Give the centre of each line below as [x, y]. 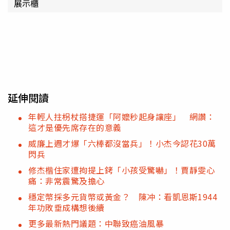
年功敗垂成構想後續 [66, 208]
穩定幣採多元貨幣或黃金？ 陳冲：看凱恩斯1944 [123, 197]
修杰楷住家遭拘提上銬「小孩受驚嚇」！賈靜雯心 [121, 170]
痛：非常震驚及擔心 [66, 181]
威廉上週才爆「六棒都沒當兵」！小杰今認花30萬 [122, 143]
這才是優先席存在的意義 [75, 128]
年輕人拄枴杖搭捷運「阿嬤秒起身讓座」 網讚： [121, 117]
